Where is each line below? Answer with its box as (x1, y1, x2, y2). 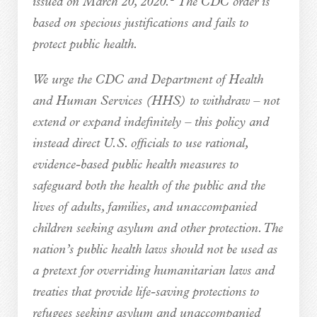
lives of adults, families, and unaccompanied (32, 200, 257, 214)
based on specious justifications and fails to (32, 16, 248, 30)
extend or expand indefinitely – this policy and (32, 115, 269, 129)
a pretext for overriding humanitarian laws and (32, 264, 275, 278)
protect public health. (32, 38, 138, 52)
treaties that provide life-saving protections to (32, 285, 259, 299)
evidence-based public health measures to (32, 158, 238, 172)
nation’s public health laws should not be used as (32, 243, 277, 257)
